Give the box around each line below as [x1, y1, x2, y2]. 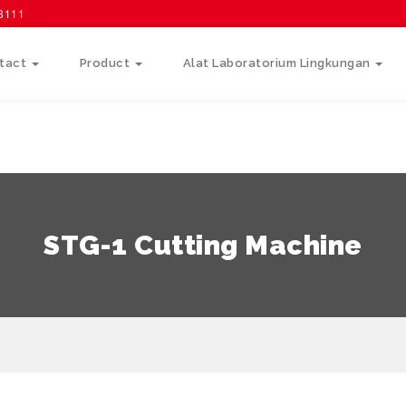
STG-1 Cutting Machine [43, 229, 362, 261]
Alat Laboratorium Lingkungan [182, 56, 373, 70]
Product [79, 56, 133, 70]
